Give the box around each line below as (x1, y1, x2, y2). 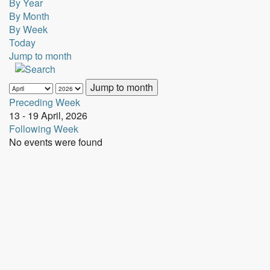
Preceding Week (9, 95, 80, 109)
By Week (9, 22, 48, 36)
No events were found (9, 135, 102, 149)
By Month (9, 9, 49, 23)
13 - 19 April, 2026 (9, 108, 87, 122)
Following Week (9, 122, 78, 136)
